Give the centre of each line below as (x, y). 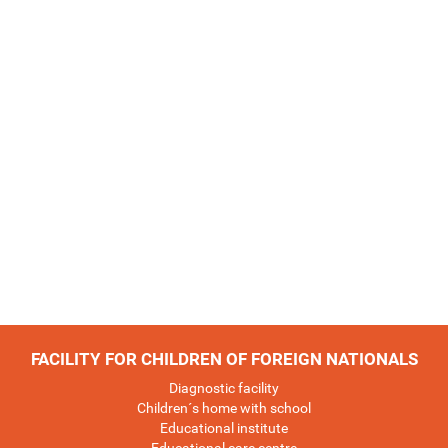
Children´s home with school (224, 407)
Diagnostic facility (224, 387)
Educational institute (224, 427)
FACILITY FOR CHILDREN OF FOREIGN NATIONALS (224, 358)
